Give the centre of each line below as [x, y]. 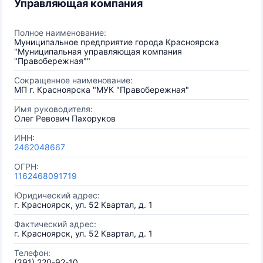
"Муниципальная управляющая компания [98, 51]
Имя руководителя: [53, 109]
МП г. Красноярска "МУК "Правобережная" [102, 90]
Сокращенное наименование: [73, 80]
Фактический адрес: [55, 224]
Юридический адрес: [57, 195]
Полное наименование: [60, 33]
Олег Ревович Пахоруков [65, 118]
